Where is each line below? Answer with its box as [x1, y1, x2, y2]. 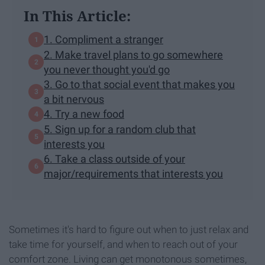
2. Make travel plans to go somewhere [44, 48, 223, 61]
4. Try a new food [44, 108, 124, 121]
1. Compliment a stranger [44, 33, 163, 46]
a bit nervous [44, 92, 104, 105]
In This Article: [24, 5, 131, 25]
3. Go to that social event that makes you [44, 77, 235, 91]
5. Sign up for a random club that [44, 122, 196, 135]
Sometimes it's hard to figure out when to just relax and [9, 223, 248, 235]
